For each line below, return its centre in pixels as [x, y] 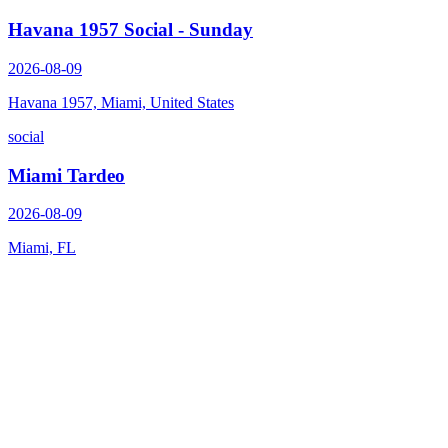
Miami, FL [42, 248]
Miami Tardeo [66, 175]
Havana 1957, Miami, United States [121, 102]
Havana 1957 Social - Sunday [130, 30]
